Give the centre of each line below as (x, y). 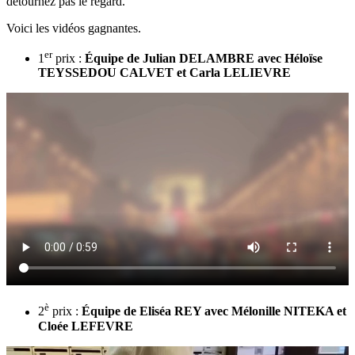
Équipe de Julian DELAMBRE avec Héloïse (204, 59)
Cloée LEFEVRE (86, 326)
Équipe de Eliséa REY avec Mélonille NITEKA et (214, 311)
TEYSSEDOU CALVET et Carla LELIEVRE (164, 73)
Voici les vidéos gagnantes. (74, 28)
